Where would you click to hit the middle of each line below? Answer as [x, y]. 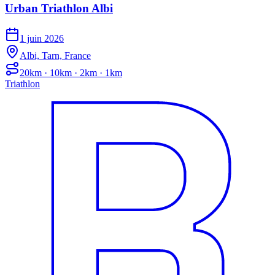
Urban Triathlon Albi [59, 9]
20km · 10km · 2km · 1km [71, 73]
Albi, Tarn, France [55, 56]
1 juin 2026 [42, 39]
